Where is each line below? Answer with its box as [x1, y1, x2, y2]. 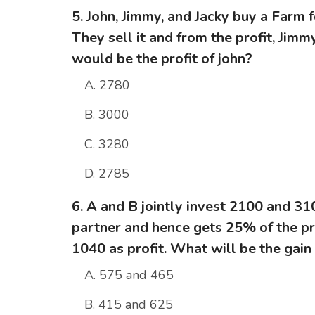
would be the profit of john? [72, 49, 252, 69]
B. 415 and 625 [84, 296, 173, 314]
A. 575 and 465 [84, 266, 174, 284]
